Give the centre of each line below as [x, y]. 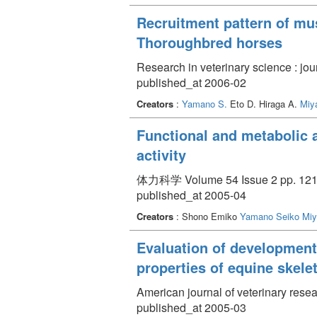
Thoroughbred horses [209, 42]
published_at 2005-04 [191, 195]
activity [161, 154]
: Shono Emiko [207, 216]
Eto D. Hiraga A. [264, 103]
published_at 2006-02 [191, 82]
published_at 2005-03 [191, 307]
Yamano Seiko [270, 216]
